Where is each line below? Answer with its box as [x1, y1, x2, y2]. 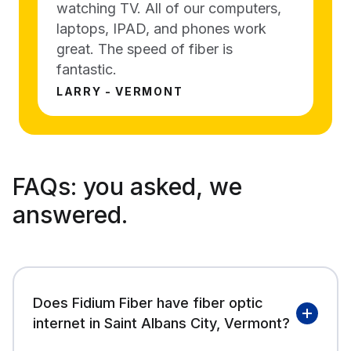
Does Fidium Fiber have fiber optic [33, 294, 263, 311]
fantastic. [56, 60, 117, 78]
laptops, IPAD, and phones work [56, 20, 266, 37]
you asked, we [77, 172, 242, 201]
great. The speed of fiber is [56, 40, 233, 57]
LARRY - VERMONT [56, 84, 183, 98]
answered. [13, 200, 128, 229]
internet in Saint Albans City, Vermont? [33, 314, 290, 331]
